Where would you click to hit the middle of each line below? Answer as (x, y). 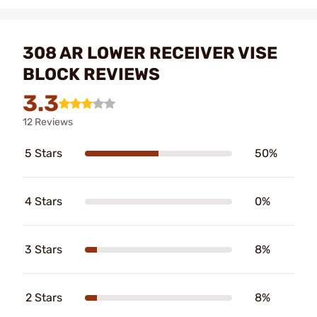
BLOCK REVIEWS (91, 74)
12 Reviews (48, 122)
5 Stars (44, 153)
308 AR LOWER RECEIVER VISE (150, 53)
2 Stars (44, 298)
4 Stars (44, 201)
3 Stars (44, 249)
